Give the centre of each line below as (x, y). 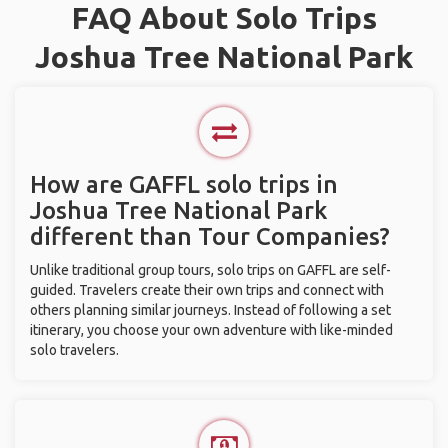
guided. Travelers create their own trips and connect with (207, 290)
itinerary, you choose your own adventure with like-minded (211, 330)
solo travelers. (74, 350)
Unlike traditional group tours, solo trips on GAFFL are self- (210, 270)
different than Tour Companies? (210, 236)
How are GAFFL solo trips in (184, 184)
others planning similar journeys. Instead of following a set (210, 310)
